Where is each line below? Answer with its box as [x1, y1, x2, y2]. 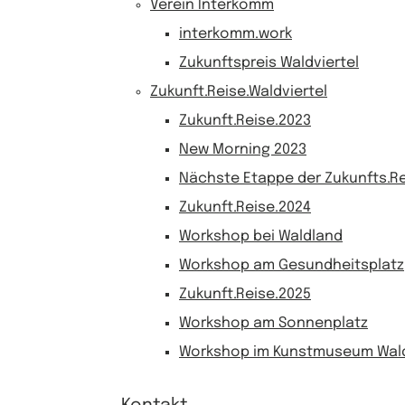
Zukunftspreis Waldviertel [179, 55, 359, 71]
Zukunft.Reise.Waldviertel [150, 84, 327, 99]
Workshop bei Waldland [179, 229, 343, 244]
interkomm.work [179, 26, 292, 42]
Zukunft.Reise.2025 [179, 287, 311, 302]
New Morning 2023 [179, 142, 306, 157]
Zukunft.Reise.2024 [179, 200, 311, 215]
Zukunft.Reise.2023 [179, 113, 311, 128]
